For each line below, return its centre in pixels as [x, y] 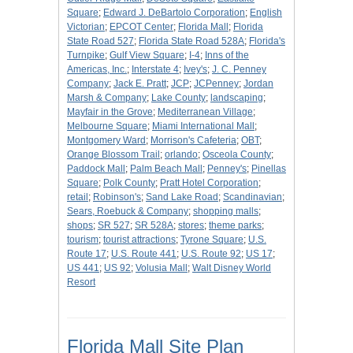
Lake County [178, 98]
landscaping [237, 98]
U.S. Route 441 [144, 254]
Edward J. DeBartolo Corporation [174, 13]
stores [191, 226]
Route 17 [87, 254]
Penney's [227, 169]
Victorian [86, 27]
